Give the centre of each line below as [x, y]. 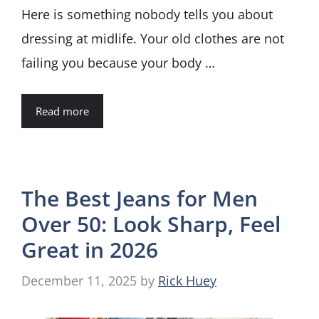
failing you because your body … [118, 62]
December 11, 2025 [79, 280]
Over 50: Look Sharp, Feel [151, 224]
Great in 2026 [90, 249]
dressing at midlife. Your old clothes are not [153, 38]
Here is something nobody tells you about [147, 14]
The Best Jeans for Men [140, 198]
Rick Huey [187, 280]
